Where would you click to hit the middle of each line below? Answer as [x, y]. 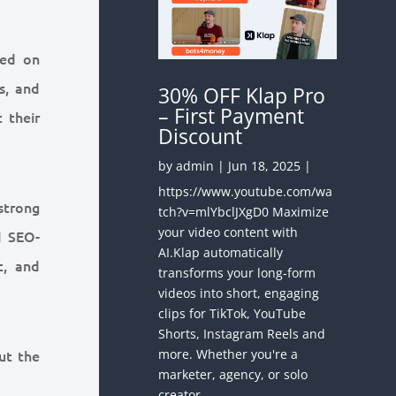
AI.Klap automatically [221, 252]
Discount [201, 136]
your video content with [228, 232]
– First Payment [232, 115]
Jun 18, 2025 [265, 165]
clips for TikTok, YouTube [232, 313]
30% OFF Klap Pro [242, 95]
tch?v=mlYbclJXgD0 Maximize [244, 211]
